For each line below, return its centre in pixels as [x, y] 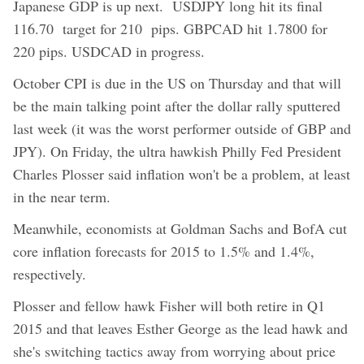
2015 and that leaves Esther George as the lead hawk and [180, 328]
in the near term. [62, 196]
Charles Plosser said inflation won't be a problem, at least [182, 173]
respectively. [50, 273]
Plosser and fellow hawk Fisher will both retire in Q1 [169, 305]
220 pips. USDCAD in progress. [109, 51]
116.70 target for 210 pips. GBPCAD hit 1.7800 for [170, 28]
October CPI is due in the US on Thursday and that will [177, 82]
